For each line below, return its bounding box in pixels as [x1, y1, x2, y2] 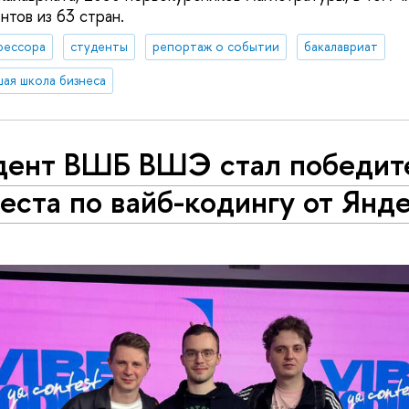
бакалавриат [303, 37, 378, 56]
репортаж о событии [152, 37, 279, 56]
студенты [69, 37, 128, 56]
